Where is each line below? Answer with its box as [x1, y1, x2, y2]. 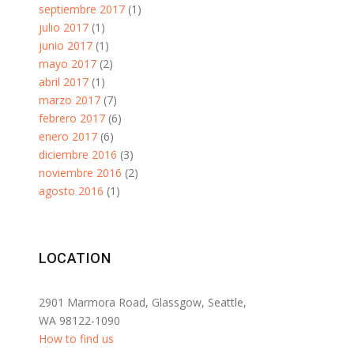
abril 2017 [39, 74, 88, 89]
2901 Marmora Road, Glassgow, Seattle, [39, 295, 247, 310]
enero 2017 [39, 129, 97, 144]
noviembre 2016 [39, 165, 122, 180]
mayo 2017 [39, 56, 96, 71]
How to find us [39, 331, 114, 346]
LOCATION [39, 250, 111, 266]
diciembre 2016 [39, 147, 117, 162]
